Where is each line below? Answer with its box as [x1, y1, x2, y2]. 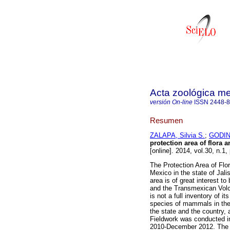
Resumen [150, 116, 183, 125]
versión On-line [150, 99, 193, 106]
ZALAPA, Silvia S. [150, 131, 205, 140]
